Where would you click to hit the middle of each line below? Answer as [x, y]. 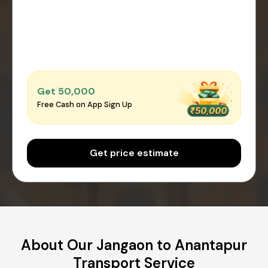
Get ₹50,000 [66, 92]
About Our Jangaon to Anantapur [134, 245]
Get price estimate [134, 153]
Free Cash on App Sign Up [85, 105]
